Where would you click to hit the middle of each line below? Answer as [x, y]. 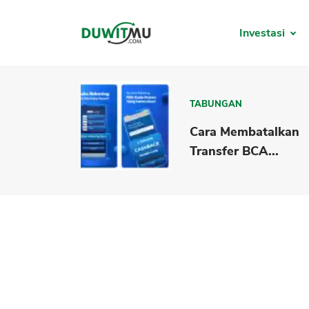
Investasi [263, 33]
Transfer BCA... [235, 151]
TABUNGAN [216, 104]
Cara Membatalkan [245, 131]
